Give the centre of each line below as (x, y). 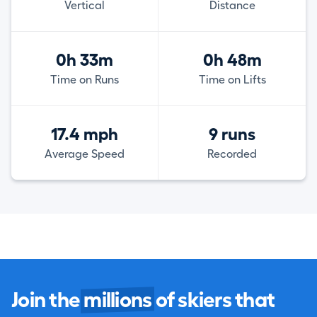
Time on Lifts (232, 80)
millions (118, 300)
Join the (48, 300)
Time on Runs (85, 80)
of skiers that (213, 300)
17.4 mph (85, 134)
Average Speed (85, 154)
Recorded (232, 154)
